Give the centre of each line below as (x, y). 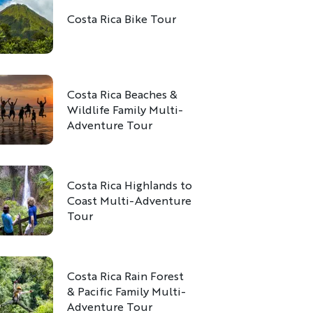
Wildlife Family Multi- (125, 109)
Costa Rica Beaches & (122, 94)
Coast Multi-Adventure (129, 200)
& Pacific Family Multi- (126, 291)
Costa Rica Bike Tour (122, 19)
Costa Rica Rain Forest (125, 276)
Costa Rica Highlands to (130, 185)
